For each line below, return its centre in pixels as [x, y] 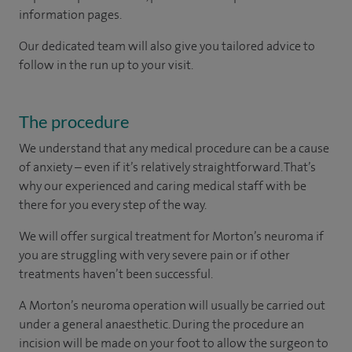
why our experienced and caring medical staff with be [163, 185]
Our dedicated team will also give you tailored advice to [167, 46]
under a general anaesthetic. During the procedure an [161, 324]
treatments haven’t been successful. [117, 273]
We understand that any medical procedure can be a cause [174, 148]
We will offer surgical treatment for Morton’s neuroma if [171, 236]
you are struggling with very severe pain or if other [154, 255]
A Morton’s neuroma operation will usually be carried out [172, 305]
